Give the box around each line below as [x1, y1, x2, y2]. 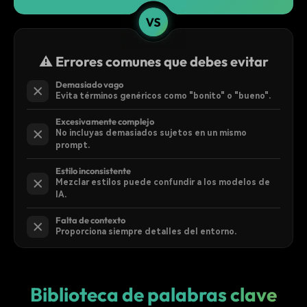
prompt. [56, 140, 90, 151]
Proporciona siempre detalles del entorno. [56, 227, 236, 237]
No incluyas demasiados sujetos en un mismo [56, 128, 247, 138]
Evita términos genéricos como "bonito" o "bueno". [56, 91, 271, 101]
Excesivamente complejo [56, 116, 154, 127]
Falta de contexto [56, 214, 125, 226]
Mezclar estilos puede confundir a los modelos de [56, 177, 270, 188]
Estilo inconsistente [56, 165, 131, 177]
